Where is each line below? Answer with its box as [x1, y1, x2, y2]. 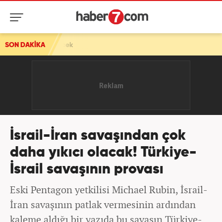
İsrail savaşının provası [10, 163, 164, 177]
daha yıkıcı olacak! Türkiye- [10, 146, 197, 160]
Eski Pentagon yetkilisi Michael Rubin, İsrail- [10, 183, 208, 196]
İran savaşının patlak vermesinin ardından [10, 198, 196, 211]
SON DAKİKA [5, 42, 45, 49]
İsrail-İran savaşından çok [10, 129, 186, 143]
